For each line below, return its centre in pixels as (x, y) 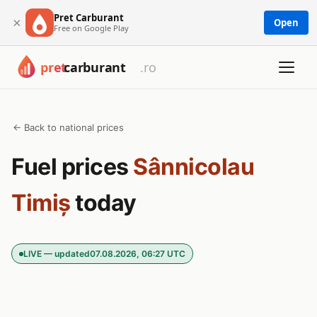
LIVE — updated (57, 254)
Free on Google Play (91, 28)
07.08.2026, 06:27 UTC (138, 254)
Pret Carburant (89, 17)
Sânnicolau (194, 167)
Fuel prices (72, 167)
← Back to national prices (68, 127)
